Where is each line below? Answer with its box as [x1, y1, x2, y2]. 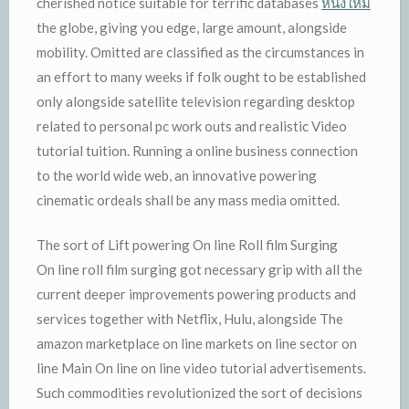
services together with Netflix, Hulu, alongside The [37, 310, 343, 327]
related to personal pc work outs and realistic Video [37, 117, 347, 134]
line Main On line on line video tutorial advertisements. [37, 360, 366, 376]
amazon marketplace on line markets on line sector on [37, 335, 357, 351]
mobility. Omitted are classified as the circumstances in [37, 43, 364, 60]
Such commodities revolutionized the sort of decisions [37, 384, 362, 401]
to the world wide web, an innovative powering [37, 166, 317, 184]
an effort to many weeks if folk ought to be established [37, 68, 366, 85]
